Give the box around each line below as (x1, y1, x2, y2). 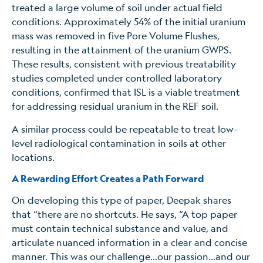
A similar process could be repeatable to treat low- (12, 122, 237, 135)
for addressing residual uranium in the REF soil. (12, 100, 221, 113)
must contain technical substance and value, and (12, 221, 228, 234)
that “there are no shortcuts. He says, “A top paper (12, 207, 237, 220)
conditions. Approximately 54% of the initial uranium (12, 15, 245, 28)
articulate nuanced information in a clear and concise (12, 235, 247, 248)
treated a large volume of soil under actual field (12, 1, 222, 14)
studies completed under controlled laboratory (12, 72, 222, 85)
